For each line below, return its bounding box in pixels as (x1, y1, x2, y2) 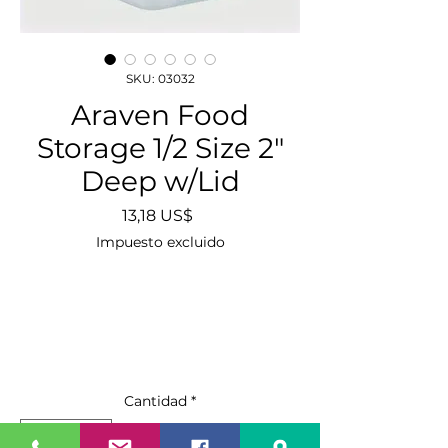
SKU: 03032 (125, 70, 195, 86)
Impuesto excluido (95, 232, 225, 251)
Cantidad (124, 391, 187, 410)
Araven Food (71, 97, 249, 132)
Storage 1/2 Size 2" (36, 130, 284, 165)
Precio (192, 204, 242, 224)
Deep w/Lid (80, 163, 240, 198)
